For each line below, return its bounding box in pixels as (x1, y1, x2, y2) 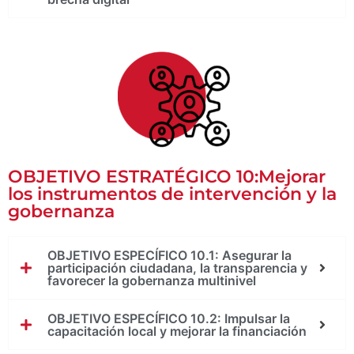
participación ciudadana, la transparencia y (47, 260, 307, 277)
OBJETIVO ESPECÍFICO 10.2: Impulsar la (47, 311, 290, 327)
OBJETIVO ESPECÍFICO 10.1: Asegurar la (47, 247, 292, 264)
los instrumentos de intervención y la (8, 183, 337, 205)
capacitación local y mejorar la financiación (47, 323, 307, 340)
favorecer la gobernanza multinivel (47, 273, 256, 289)
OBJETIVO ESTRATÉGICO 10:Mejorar (8, 166, 326, 188)
